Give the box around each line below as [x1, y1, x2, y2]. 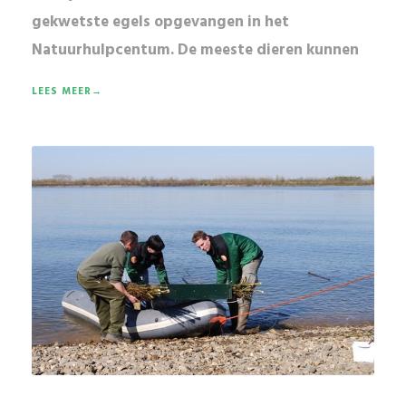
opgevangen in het [150, 10, 289, 35]
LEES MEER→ [32, 83, 102, 101]
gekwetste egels [32, 10, 150, 35]
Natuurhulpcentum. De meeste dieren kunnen [32, 38, 359, 63]
